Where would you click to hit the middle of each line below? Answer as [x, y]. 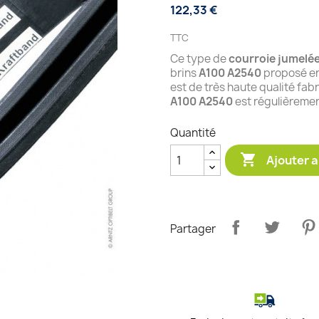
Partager [193, 229]
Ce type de [199, 59]
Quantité [193, 133]
